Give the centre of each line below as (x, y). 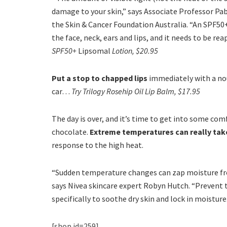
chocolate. (71, 131)
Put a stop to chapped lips (100, 78)
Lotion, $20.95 (134, 50)
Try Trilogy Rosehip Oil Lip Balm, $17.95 (135, 91)
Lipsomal (94, 50)
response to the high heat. (98, 145)
